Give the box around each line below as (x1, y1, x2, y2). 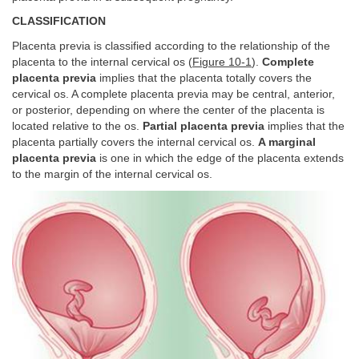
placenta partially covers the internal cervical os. (12, 135, 258, 148)
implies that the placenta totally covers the (96, 71, 312, 84)
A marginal (258, 135, 316, 148)
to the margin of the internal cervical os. (12, 167, 212, 180)
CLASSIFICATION (12, 15, 106, 27)
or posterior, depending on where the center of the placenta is (12, 103, 325, 116)
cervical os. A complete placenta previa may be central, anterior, (12, 87, 335, 100)
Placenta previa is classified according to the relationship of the (12, 39, 330, 52)
